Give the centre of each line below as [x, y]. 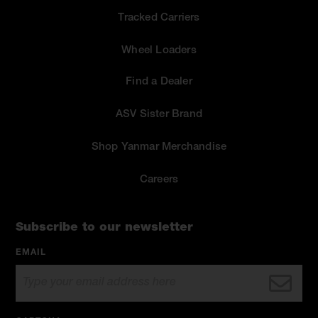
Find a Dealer [159, 82]
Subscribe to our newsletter [105, 228]
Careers [159, 180]
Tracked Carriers [159, 18]
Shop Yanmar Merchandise [159, 148]
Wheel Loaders [159, 51]
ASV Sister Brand [159, 115]
